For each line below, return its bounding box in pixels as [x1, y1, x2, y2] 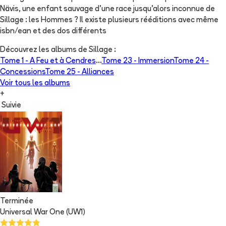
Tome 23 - [101, 57, 138, 65]
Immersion [138, 57, 174, 65]
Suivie [2, 101, 21, 109]
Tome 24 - [174, 57, 209, 65]
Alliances [82, 68, 114, 76]
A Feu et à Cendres [30, 57, 96, 65]
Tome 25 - [45, 68, 82, 76]
